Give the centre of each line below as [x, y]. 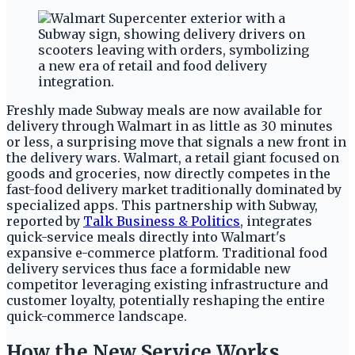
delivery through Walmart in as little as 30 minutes [170, 126]
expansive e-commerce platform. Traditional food [167, 252]
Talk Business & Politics [162, 221]
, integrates [276, 221]
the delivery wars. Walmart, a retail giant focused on [173, 157]
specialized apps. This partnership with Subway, [162, 205]
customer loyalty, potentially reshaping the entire [166, 300]
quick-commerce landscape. [97, 316]
